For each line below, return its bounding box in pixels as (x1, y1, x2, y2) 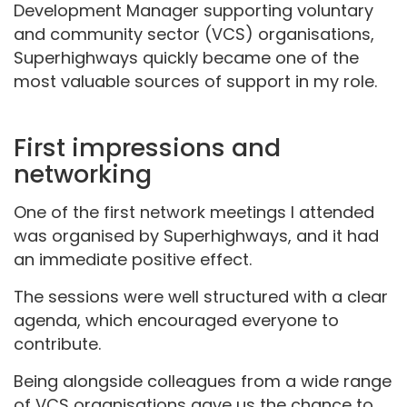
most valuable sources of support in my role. (14, 69, 377, 93)
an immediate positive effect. (14, 247, 252, 271)
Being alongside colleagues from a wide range (14, 369, 392, 392)
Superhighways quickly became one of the (14, 45, 359, 69)
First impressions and (14, 130, 281, 164)
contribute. (14, 332, 101, 355)
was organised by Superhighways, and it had (14, 223, 379, 247)
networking (14, 156, 152, 191)
